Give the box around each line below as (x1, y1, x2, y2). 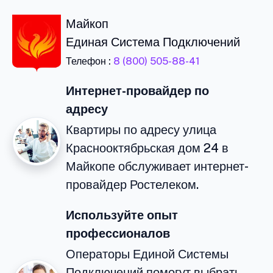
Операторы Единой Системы (66, 246, 229, 261)
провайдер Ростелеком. (66, 177, 199, 192)
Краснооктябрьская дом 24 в (66, 140, 229, 155)
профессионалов (66, 225, 170, 241)
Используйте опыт (66, 207, 178, 222)
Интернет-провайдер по (66, 83, 209, 98)
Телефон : (66, 55, 113, 67)
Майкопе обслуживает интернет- (66, 158, 249, 174)
